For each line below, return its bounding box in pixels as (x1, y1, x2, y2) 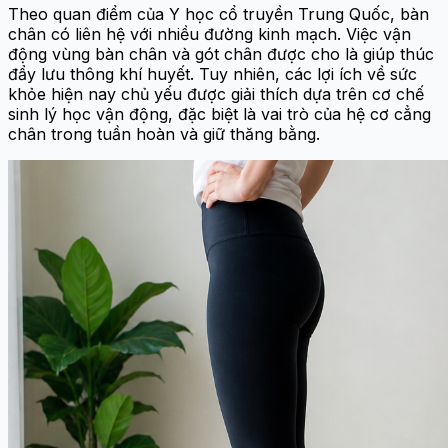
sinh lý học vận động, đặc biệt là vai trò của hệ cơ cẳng (8, 104, 431, 125)
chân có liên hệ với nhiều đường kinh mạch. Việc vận (8, 24, 411, 45)
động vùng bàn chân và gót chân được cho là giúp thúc (8, 44, 434, 65)
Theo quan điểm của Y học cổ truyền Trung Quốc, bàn (8, 4, 429, 25)
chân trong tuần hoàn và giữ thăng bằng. (8, 124, 320, 145)
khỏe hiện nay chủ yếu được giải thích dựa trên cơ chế (8, 84, 424, 105)
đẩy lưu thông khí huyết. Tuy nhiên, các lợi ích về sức (8, 64, 417, 85)
